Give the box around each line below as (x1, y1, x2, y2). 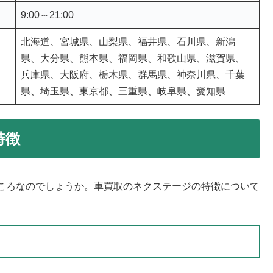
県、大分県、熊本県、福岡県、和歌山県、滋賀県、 (21, 53, 245, 64)
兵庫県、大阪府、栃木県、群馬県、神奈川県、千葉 (21, 69, 245, 80)
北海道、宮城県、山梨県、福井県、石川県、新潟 (21, 37, 235, 48)
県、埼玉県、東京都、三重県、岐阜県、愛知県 (21, 86, 225, 97)
